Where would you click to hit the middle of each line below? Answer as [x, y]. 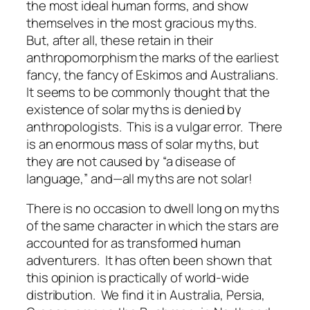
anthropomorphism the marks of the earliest [153, 57]
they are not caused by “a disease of [131, 161]
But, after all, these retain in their [120, 40]
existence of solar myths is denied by [134, 109]
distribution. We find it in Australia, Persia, [146, 295]
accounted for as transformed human [134, 243]
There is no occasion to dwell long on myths [153, 209]
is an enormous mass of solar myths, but [143, 144]
